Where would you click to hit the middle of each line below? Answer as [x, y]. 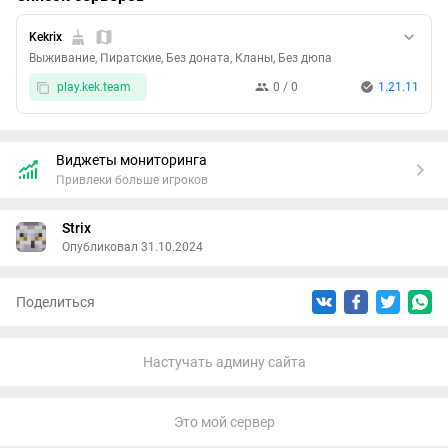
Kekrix [45, 37]
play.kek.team [94, 87]
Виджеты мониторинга [131, 160]
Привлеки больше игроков [132, 180]
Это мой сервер [224, 422]
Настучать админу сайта [224, 362]
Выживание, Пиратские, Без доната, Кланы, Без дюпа [180, 58]
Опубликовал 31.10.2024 [132, 247]
